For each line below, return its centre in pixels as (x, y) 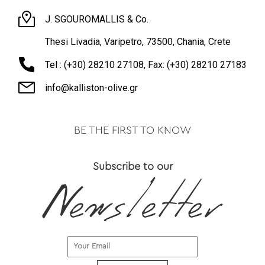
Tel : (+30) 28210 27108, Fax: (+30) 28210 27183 (146, 64)
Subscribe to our (132, 167)
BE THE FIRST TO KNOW (132, 131)
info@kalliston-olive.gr (91, 88)
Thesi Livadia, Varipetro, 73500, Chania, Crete (138, 42)
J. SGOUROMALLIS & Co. (97, 19)
